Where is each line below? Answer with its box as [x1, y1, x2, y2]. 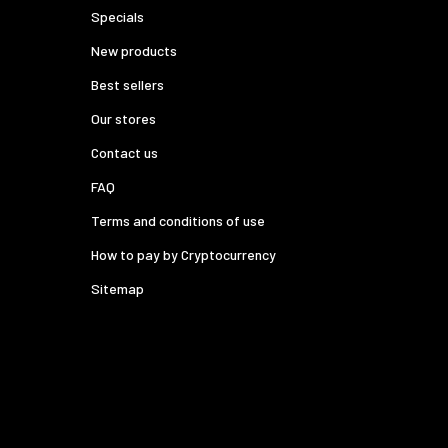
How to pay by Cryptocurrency [91, 246, 276, 264]
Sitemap [91, 280, 144, 298]
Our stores [91, 110, 156, 128]
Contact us [91, 144, 158, 162]
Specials [91, 8, 144, 26]
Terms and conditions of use [91, 212, 265, 230]
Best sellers [91, 76, 164, 94]
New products [91, 42, 177, 60]
